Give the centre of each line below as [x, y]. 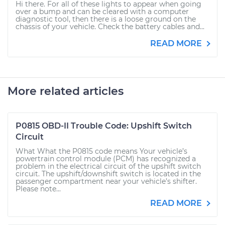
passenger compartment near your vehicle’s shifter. [106, 182]
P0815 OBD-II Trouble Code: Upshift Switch [104, 126]
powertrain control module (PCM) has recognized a [106, 159]
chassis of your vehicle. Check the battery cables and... [110, 27]
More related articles [66, 91]
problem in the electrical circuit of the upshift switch [108, 166]
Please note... [38, 189]
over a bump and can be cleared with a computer [102, 12]
